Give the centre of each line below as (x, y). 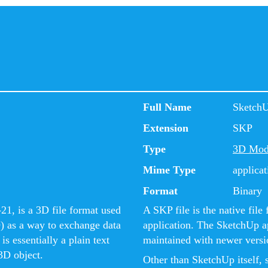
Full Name (167, 107)
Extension (166, 128)
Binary (247, 191)
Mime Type (169, 170)
